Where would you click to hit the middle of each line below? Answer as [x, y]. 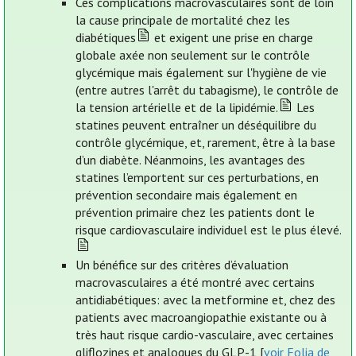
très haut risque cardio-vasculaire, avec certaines [204, 335]
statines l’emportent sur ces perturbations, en [197, 178]
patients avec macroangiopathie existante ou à [201, 317]
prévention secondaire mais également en [186, 195]
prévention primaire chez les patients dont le [195, 213]
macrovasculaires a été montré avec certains [195, 282]
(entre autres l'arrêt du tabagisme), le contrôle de [207, 90]
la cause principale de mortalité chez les [182, 20]
